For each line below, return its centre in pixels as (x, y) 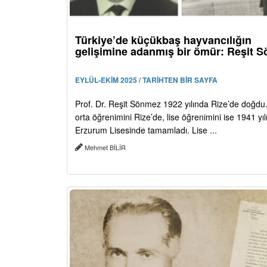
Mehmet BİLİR (105, 147)
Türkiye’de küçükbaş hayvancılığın (163, 40)
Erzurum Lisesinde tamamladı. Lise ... (146, 130)
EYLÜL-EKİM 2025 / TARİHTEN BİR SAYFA (146, 80)
